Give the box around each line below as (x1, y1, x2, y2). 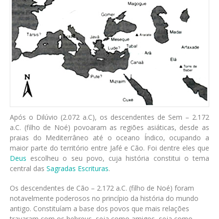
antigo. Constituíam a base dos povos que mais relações (10, 204, 189, 214)
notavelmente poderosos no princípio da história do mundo (10, 194, 198, 203)
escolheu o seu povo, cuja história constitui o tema (26, 153, 209, 163)
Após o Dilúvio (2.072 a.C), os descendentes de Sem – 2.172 (10, 112, 209, 122)
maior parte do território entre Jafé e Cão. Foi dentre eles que (10, 143, 209, 153)
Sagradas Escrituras (46, 164, 109, 174)
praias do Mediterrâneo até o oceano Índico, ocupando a (10, 133, 209, 143)
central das (10, 164, 46, 174)
